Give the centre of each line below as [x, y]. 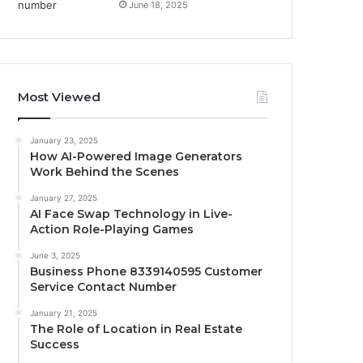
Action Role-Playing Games [112, 230]
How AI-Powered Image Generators [137, 157]
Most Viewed [60, 97]
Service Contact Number [104, 287]
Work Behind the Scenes [105, 172]
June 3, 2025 [56, 256]
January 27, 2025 [64, 198]
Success [55, 345]
